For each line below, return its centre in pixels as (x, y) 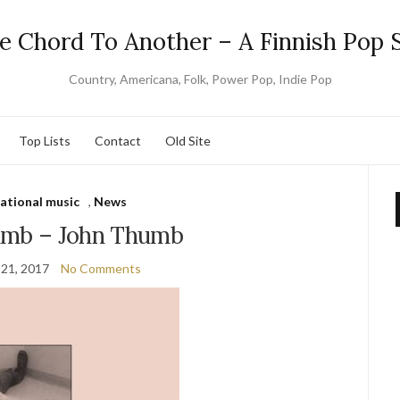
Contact (118, 140)
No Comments (100, 268)
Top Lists (45, 140)
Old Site (188, 140)
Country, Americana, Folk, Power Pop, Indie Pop (200, 79)
